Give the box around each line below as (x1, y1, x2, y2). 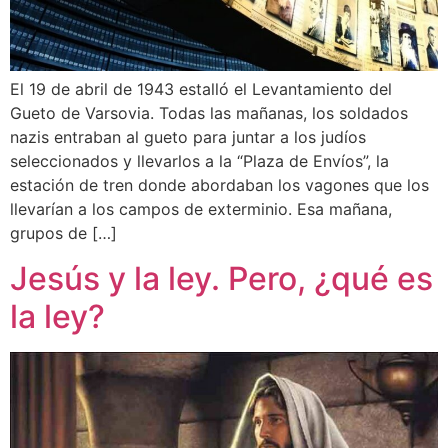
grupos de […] (10, 223, 117, 244)
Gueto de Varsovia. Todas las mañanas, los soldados (10, 103, 408, 124)
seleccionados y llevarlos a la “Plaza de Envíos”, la (10, 151, 389, 172)
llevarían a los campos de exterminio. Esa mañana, (10, 199, 392, 220)
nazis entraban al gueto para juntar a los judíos (10, 127, 366, 148)
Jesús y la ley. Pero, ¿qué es (10, 258, 433, 298)
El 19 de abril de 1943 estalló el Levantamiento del (10, 79, 392, 100)
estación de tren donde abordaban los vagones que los (10, 175, 429, 196)
